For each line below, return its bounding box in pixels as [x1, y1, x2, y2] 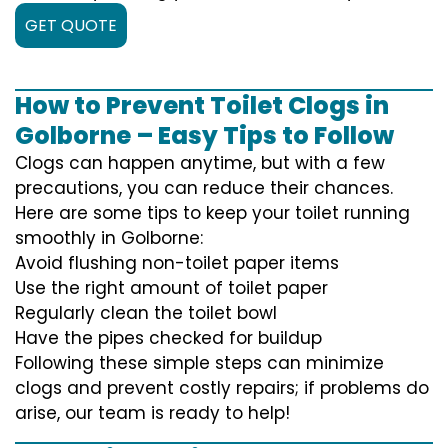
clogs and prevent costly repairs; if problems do [15, 375, 429, 400]
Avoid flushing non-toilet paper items [15, 250, 339, 275]
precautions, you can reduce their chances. [15, 175, 393, 200]
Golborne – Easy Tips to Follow [15, 118, 394, 152]
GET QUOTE [25, 13, 117, 37]
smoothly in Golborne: [15, 225, 203, 250]
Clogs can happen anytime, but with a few [15, 150, 385, 175]
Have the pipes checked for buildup [15, 325, 322, 350]
